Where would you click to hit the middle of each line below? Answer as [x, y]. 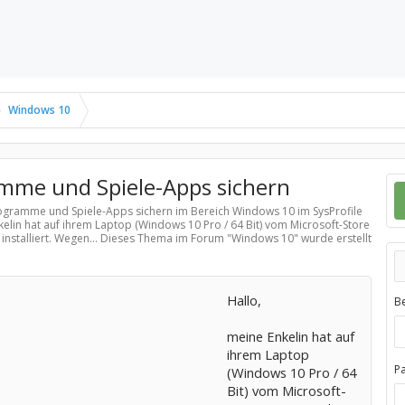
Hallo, [244, 300]
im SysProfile [328, 211]
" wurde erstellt [332, 238]
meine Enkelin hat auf [290, 336]
